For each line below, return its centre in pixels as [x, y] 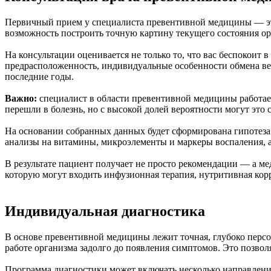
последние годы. [39, 76]
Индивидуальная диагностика [105, 211]
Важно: [21, 98]
